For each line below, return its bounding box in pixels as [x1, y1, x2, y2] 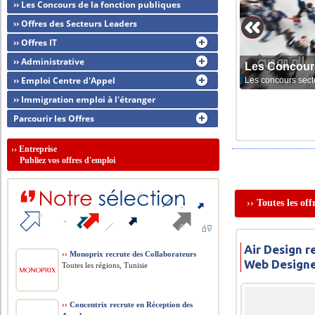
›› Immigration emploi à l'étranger [13, 94, 156, 105]
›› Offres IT [13, 37, 58, 49]
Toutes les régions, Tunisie [62, 261, 148, 269]
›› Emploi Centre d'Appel [13, 75, 116, 86]
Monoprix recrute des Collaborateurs [67, 250, 197, 258]
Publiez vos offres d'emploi [11, 155, 116, 165]
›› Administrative [13, 56, 85, 67]
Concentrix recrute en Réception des [67, 300, 193, 309]
